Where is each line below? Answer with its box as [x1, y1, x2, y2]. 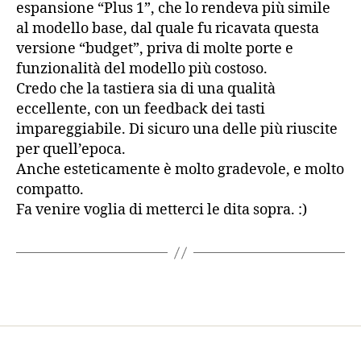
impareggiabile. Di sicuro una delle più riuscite [16, 120, 338, 139]
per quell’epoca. [16, 140, 126, 160]
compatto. [16, 180, 84, 200]
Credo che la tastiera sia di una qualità [16, 80, 276, 99]
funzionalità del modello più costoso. [16, 60, 268, 79]
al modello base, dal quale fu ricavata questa [16, 19, 319, 39]
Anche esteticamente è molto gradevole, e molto [16, 160, 344, 180]
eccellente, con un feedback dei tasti [16, 100, 265, 119]
